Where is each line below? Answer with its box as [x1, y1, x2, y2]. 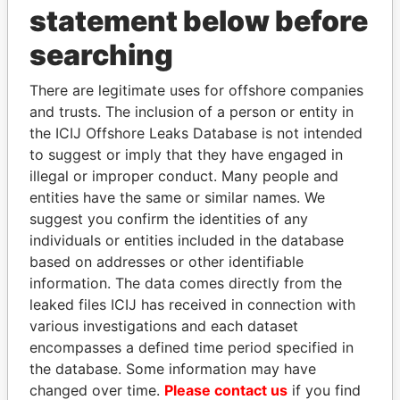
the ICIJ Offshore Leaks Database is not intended [29, 123, 362, 142]
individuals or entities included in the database [29, 230, 344, 249]
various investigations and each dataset [29, 316, 298, 335]
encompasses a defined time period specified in [29, 337, 354, 356]
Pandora [89, 232, 160, 254]
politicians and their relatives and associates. [48, 159, 352, 177]
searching [29, 37, 173, 72]
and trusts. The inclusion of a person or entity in [29, 102, 354, 121]
